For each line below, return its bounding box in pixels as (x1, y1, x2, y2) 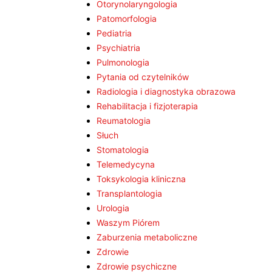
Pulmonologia (97, 57, 149, 67)
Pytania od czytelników (97, 72, 189, 82)
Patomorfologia (97, 13, 157, 24)
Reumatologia (97, 115, 151, 126)
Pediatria (97, 28, 132, 38)
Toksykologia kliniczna (97, 174, 186, 184)
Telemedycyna (97, 159, 155, 169)
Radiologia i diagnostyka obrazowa (97, 86, 236, 97)
